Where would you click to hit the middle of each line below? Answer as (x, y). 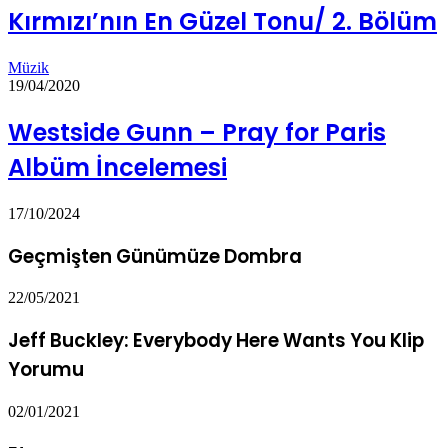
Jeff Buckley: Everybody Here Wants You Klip (216, 341)
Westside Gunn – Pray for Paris (197, 133)
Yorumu (46, 370)
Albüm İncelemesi (117, 168)
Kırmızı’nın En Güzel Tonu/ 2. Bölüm (222, 22)
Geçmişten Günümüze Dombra (155, 256)
